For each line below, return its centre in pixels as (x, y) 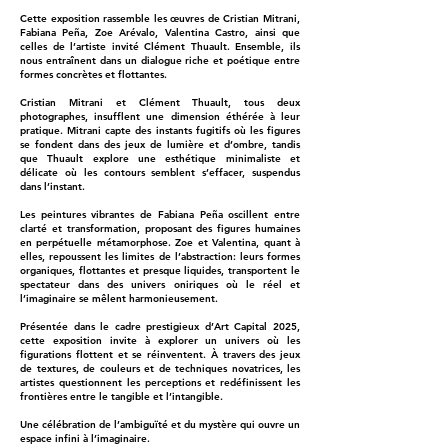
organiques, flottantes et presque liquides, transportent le (160, 270)
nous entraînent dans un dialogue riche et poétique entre (160, 60)
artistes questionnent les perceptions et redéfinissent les (160, 382)
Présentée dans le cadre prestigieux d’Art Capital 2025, (160, 326)
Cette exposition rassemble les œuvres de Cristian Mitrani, (160, 18)
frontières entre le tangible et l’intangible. (123, 396)
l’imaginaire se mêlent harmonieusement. (119, 298)
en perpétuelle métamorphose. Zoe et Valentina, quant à (160, 242)
